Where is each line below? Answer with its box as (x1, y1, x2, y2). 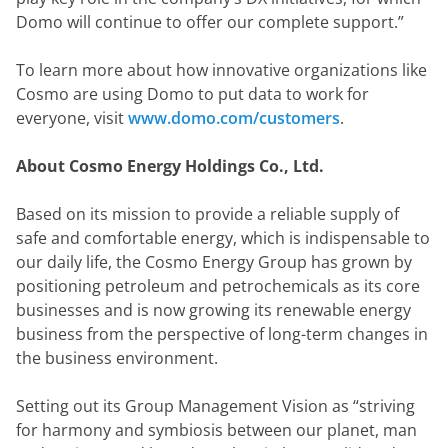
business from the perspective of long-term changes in (16, 323, 428, 345)
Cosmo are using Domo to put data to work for (16, 83, 369, 105)
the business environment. (16, 347, 218, 369)
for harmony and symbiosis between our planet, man (16, 419, 417, 441)
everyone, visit (16, 107, 128, 129)
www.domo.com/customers (128, 107, 340, 129)
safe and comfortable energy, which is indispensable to (16, 227, 430, 249)
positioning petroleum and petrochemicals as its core (16, 275, 420, 297)
